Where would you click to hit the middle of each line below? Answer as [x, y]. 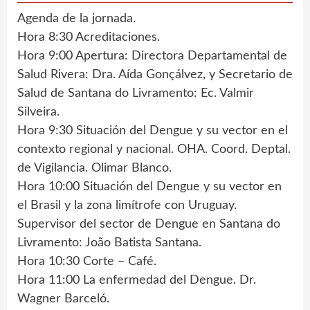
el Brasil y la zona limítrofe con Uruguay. [127, 205]
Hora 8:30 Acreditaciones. [89, 37]
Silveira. [38, 112]
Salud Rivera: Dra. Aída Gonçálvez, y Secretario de [155, 74]
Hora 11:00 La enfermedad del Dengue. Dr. [137, 280]
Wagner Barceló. [63, 299]
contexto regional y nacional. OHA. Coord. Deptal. [154, 149]
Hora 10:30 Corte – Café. [87, 261]
